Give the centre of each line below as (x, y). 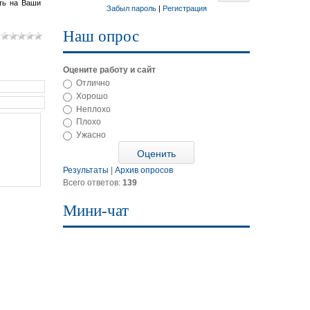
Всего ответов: (93, 183)
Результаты (86, 171)
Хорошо (92, 96)
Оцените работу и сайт (109, 70)
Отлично (93, 83)
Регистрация (184, 8)
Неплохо (93, 109)
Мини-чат (96, 211)
